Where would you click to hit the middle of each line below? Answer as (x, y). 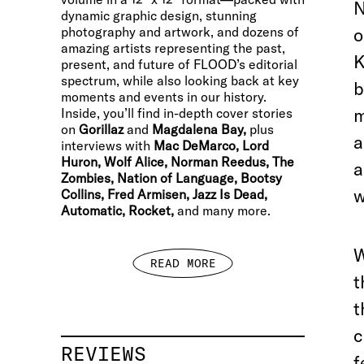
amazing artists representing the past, (173, 48)
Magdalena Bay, (199, 129)
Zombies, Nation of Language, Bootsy (171, 178)
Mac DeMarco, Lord (211, 145)
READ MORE (183, 263)
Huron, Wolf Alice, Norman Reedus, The (178, 162)
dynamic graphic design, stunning (159, 15)
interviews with (107, 145)
